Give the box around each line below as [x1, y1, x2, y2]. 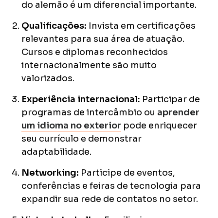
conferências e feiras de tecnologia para [21, 181, 201, 192]
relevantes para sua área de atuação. [21, 34, 184, 45]
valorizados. [21, 73, 74, 84]
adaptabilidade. [21, 146, 91, 158]
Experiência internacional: [21, 94, 142, 105]
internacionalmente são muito [21, 60, 157, 71]
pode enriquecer [121, 120, 197, 131]
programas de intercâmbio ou [21, 107, 157, 118]
